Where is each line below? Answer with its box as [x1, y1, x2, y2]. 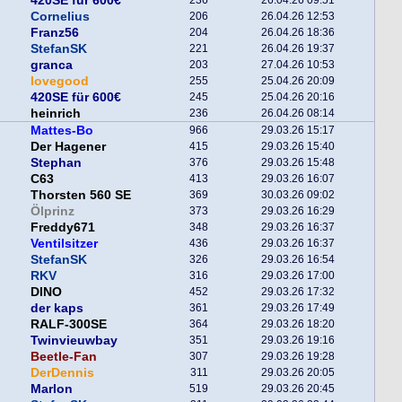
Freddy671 [31, 220, 95, 234]
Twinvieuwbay [31, 333, 118, 347]
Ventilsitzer [31, 236, 98, 250]
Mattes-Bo [31, 123, 93, 137]
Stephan [31, 155, 82, 170]
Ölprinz [31, 204, 74, 218]
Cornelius [31, 9, 90, 23]
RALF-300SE [31, 317, 107, 331]
